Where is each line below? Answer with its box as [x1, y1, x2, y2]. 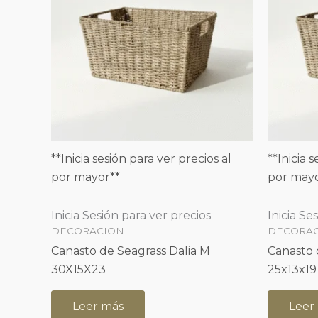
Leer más [72, 299, 124, 313]
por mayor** [51, 170, 120, 184]
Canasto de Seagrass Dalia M [51, 243, 210, 258]
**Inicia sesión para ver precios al [51, 151, 231, 165]
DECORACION [51, 224, 124, 236]
